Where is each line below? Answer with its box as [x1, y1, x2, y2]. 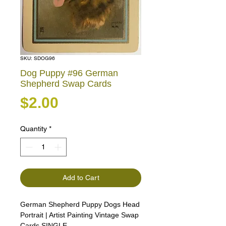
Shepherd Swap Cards [20, 79, 111, 89]
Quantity [20, 125, 47, 133]
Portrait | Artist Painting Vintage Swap [20, 211, 139, 219]
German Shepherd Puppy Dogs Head [20, 200, 140, 209]
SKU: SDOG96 [20, 55, 55, 62]
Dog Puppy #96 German [20, 68, 118, 79]
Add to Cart [62, 174, 99, 182]
